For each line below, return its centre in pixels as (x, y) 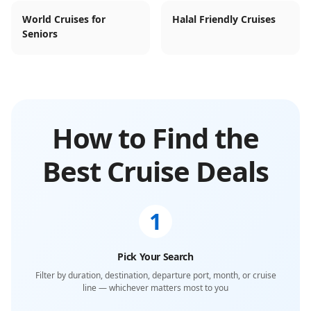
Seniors (40, 34)
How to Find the (155, 138)
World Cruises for (64, 19)
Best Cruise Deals (155, 171)
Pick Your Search (155, 257)
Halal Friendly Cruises (224, 19)
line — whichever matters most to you (155, 288)
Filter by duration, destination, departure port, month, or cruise (155, 275)
